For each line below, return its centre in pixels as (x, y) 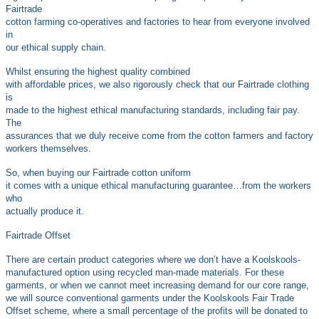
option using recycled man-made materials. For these (174, 273)
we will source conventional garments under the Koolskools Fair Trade (150, 298)
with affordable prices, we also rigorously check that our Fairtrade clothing (157, 85)
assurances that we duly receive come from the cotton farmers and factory (159, 136)
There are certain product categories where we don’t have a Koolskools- (153, 260)
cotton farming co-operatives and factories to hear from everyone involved (158, 22)
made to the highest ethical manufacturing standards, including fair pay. (153, 110)
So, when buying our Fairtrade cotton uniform (98, 173)
